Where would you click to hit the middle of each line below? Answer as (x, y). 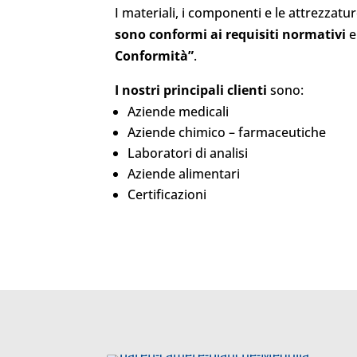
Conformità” (155, 56)
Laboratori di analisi (188, 153)
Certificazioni (167, 195)
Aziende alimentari (184, 174)
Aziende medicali (178, 112)
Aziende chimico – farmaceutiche (227, 133)
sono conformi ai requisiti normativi (231, 35)
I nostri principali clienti (191, 90)
